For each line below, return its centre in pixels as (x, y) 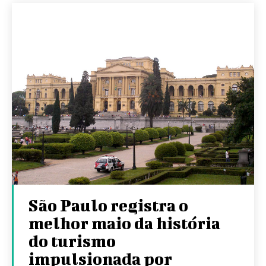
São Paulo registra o (108, 205)
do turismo (72, 240)
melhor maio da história (124, 223)
